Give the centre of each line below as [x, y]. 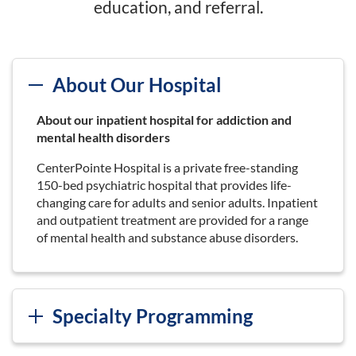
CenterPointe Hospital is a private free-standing [167, 168]
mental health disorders [103, 137]
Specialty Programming [153, 315]
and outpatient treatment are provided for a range [172, 220]
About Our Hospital [137, 85]
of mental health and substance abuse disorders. [167, 238]
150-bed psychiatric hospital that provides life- [164, 185]
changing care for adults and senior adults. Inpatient [177, 203]
